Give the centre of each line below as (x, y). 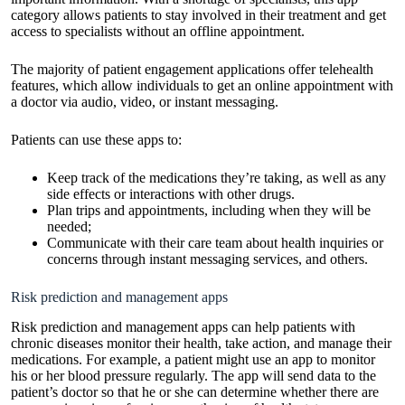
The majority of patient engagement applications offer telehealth (192, 69)
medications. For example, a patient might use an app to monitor (193, 359)
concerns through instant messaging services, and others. (207, 259)
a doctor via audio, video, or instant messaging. (145, 101)
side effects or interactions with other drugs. (171, 193)
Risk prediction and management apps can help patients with (183, 326)
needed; (69, 226)
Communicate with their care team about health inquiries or (215, 242)
